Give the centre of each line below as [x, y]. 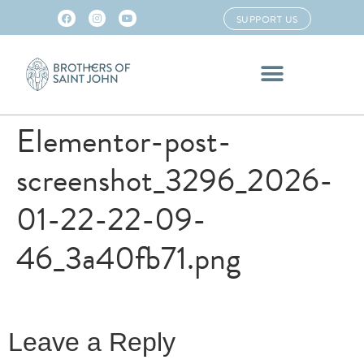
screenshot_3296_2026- [175, 180]
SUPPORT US [267, 19]
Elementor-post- [124, 141]
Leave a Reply [92, 342]
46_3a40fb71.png [128, 258]
